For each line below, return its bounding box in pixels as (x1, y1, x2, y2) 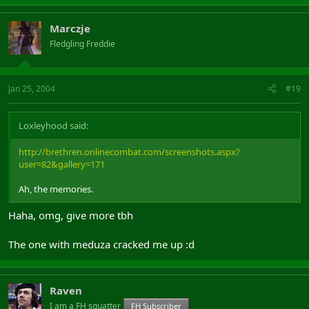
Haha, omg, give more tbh (8, 208, 133, 222)
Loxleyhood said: (19, 119, 88, 132)
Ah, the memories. (19, 183, 93, 195)
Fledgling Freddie (50, 37, 115, 50)
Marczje (50, 21, 90, 35)
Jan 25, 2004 (8, 83, 55, 94)
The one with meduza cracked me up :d (8, 237, 195, 251)
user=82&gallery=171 (19, 158, 105, 170)
